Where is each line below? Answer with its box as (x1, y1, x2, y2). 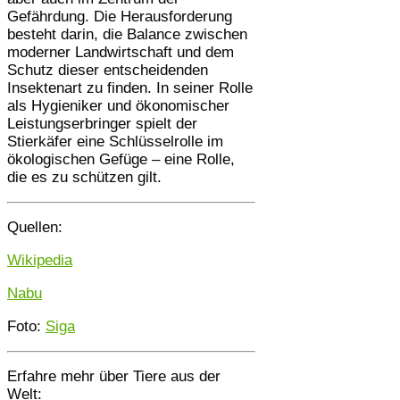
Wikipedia (7, 251, 72, 269)
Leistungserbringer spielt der (7, 114, 197, 132)
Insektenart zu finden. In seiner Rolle (7, 79, 253, 96)
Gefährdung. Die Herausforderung (7, 7, 232, 25)
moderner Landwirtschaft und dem (7, 43, 234, 61)
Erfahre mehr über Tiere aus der (7, 367, 221, 385)
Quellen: (7, 218, 62, 236)
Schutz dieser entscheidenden (7, 61, 208, 79)
